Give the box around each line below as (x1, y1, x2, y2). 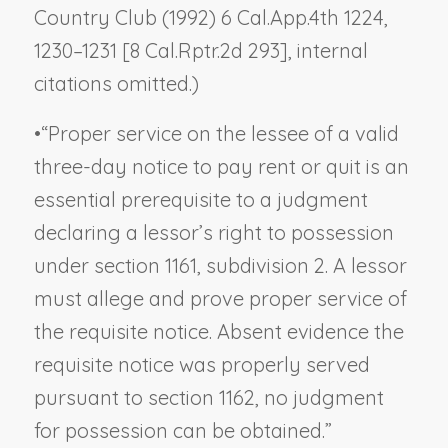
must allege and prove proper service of (33, 285, 407, 311)
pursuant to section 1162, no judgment (33, 384, 384, 410)
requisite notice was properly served (33, 351, 370, 377)
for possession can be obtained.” (33, 417, 332, 443)
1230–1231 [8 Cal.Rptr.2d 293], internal (33, 37, 368, 63)
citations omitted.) (33, 70, 199, 96)
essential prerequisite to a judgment (33, 186, 368, 212)
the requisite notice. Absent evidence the (33, 318, 404, 344)
